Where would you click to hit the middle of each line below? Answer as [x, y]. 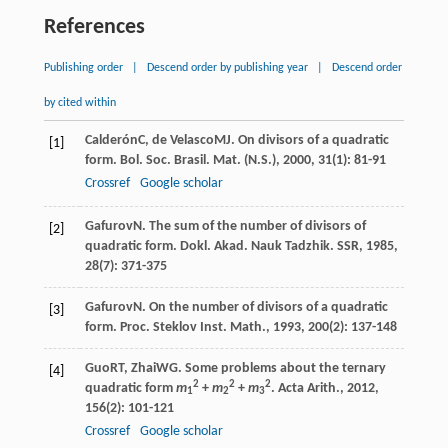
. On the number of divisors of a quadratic [264, 307]
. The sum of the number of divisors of [253, 226]
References [94, 27]
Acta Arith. [308, 388]
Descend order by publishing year [227, 67]
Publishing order [83, 67]
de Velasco [182, 140]
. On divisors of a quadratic [309, 140]
